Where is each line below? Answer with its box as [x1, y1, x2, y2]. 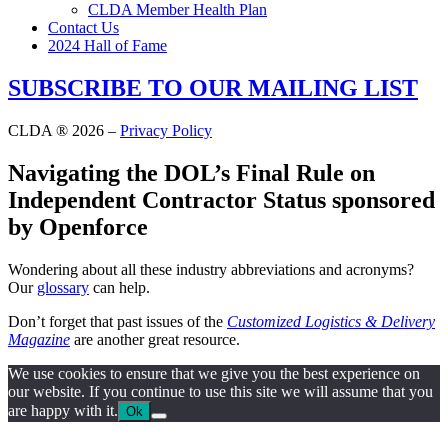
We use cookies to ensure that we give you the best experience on [8, 364, 420, 382]
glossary [37, 278, 89, 296]
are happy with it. [8, 401, 118, 419]
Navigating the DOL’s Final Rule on [8, 159, 375, 186]
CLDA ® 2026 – [8, 121, 120, 139]
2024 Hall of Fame [48, 37, 167, 54]
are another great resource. [70, 330, 240, 348]
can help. [89, 278, 150, 296]
